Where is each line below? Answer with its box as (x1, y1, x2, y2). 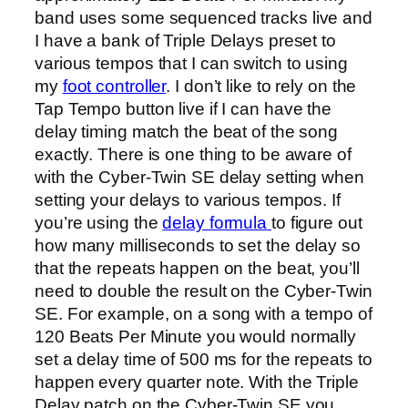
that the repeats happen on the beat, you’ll (35, 259, 360, 279)
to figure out (270, 213, 362, 233)
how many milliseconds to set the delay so (35, 236, 361, 256)
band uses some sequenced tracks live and (35, 8, 372, 28)
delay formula (162, 213, 271, 233)
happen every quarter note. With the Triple (35, 372, 359, 393)
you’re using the (35, 213, 163, 233)
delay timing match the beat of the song (35, 122, 339, 142)
